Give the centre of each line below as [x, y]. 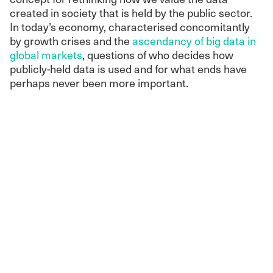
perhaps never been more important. [99, 82]
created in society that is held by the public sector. [131, 12]
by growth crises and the [71, 40]
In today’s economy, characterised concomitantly [130, 26]
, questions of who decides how [158, 54]
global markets [46, 54]
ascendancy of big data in [194, 40]
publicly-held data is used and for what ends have [128, 68]
